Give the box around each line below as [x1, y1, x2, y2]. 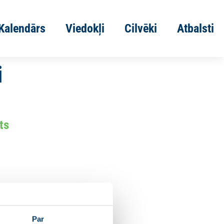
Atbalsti [177, 21, 214, 35]
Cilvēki [124, 21, 157, 35]
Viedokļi [65, 21, 104, 35]
